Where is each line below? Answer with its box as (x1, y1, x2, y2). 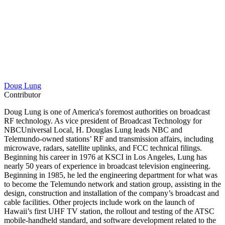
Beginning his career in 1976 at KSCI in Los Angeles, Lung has (4, 152, 207, 161)
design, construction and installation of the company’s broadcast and (4, 188, 219, 197)
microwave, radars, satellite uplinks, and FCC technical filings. (4, 143, 202, 152)
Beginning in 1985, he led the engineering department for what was (4, 170, 217, 179)
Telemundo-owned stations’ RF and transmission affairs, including (4, 134, 213, 143)
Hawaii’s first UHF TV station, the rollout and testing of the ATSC (4, 206, 214, 215)
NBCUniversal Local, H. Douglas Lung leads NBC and (4, 125, 182, 134)
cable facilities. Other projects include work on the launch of (4, 197, 194, 206)
